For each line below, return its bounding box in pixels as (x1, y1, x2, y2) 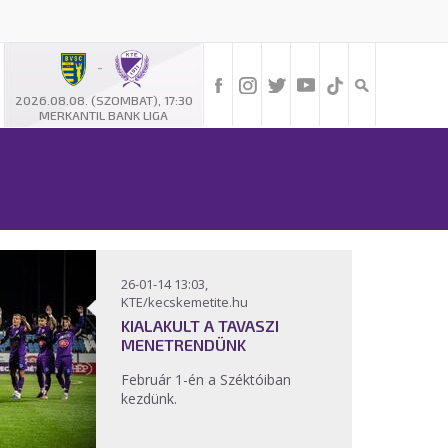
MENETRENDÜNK (121, 335, 246, 354)
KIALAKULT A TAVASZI (121, 316, 279, 335)
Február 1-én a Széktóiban (121, 370, 291, 389)
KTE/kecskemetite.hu (121, 293, 248, 311)
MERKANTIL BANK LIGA (39, 108, 168, 123)
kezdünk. (121, 389, 177, 408)
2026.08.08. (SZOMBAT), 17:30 (14, 93, 193, 108)
